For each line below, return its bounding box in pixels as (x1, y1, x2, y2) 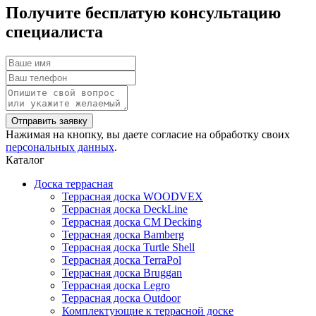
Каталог (6, 154, 44, 166)
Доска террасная (34, 178, 113, 190)
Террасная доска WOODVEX (62, 190, 203, 203)
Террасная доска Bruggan (62, 267, 182, 279)
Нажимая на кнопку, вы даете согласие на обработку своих (6, 128, 290, 141)
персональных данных (6, 141, 114, 154)
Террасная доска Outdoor (62, 292, 181, 305)
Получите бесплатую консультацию (6, 4, 281, 23)
